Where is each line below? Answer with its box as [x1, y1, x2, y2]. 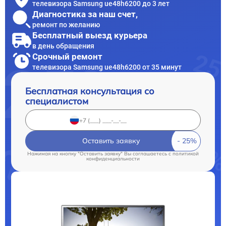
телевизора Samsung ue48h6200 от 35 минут [32, 63, 182, 71]
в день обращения [32, 41, 94, 50]
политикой [173, 150, 199, 157]
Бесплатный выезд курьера [32, 30, 147, 40]
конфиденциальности [86, 155, 140, 162]
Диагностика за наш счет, [32, 9, 138, 19]
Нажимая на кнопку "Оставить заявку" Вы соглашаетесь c [27, 150, 173, 157]
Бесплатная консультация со [25, 85, 154, 97]
